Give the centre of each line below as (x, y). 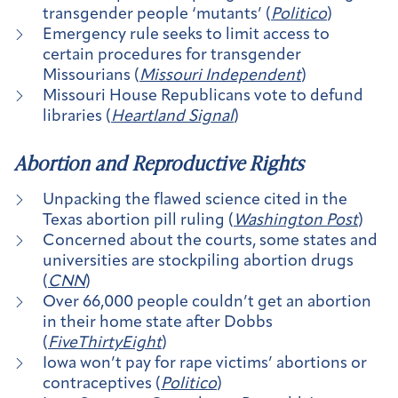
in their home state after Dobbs (158, 322)
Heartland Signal (172, 117)
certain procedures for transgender (172, 56)
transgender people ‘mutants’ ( (157, 15)
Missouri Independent (220, 76)
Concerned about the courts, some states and (210, 241)
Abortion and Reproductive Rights (159, 163)
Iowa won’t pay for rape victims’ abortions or (205, 363)
